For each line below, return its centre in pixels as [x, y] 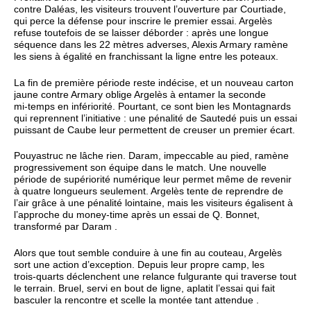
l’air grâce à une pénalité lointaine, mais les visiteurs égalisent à [153, 203]
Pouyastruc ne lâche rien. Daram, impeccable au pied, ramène [151, 156]
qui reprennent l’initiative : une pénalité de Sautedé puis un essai [155, 118]
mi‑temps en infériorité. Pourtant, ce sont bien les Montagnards [152, 106]
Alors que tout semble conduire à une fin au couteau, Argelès [148, 253]
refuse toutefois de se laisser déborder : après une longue [141, 33]
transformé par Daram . [66, 227]
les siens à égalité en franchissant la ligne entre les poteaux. [146, 57]
